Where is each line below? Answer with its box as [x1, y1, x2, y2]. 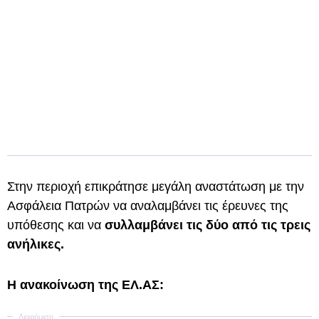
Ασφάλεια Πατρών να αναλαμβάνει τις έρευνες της [7, 199, 288, 213]
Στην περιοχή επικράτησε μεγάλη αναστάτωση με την [7, 179, 304, 194]
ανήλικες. [7, 237, 64, 251]
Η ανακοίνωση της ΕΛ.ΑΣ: [7, 278, 164, 292]
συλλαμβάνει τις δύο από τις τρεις [101, 218, 310, 232]
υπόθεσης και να [7, 218, 101, 232]
